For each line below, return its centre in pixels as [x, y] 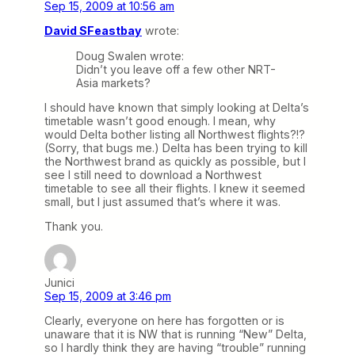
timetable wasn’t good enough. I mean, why [160, 120]
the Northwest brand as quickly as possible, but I [175, 161]
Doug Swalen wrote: [130, 55]
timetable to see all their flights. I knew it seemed [175, 188]
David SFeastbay [93, 31]
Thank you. [74, 226]
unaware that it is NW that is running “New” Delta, [176, 334]
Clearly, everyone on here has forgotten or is [164, 321]
